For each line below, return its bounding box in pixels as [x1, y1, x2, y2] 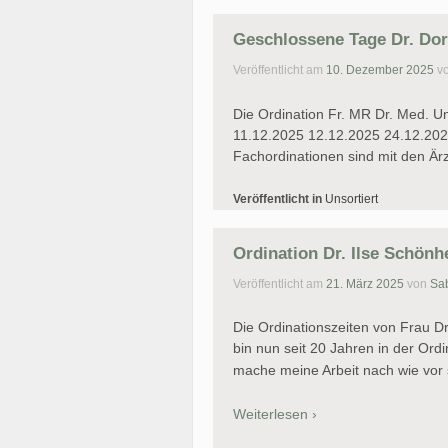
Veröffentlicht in [233, 191, 325, 206]
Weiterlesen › [233, 405, 317, 422]
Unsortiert [325, 191, 378, 206]
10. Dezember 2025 [326, 63, 434, 78]
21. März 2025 [326, 277, 404, 292]
